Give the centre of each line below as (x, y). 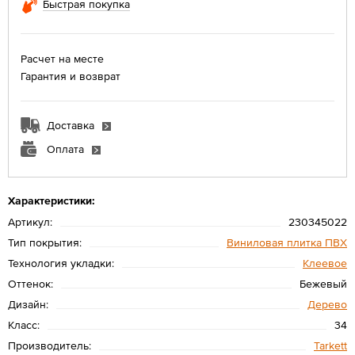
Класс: (24, 324)
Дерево (327, 304)
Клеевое (325, 263)
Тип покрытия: (45, 242)
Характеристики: (52, 200)
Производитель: (50, 345)
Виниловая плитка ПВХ (287, 242)
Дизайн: (28, 304)
